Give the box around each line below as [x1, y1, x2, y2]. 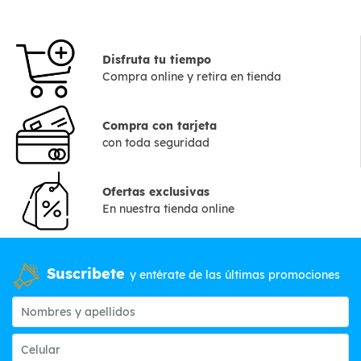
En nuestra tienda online [102, 201, 234, 216]
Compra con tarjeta [102, 118, 217, 134]
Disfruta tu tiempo [102, 52, 211, 68]
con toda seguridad [102, 135, 210, 151]
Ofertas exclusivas [102, 184, 210, 199]
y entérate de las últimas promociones [130, 268, 340, 283]
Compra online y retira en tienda [102, 69, 281, 85]
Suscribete [47, 264, 130, 284]
